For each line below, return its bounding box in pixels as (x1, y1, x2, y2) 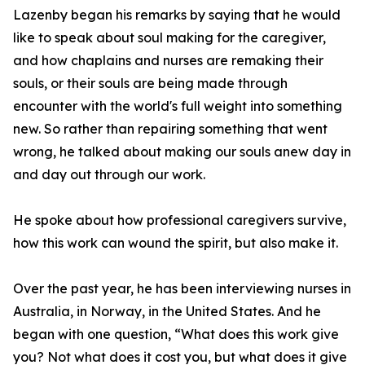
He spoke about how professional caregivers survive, (13, 212, 346, 228)
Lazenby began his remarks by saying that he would (13, 7, 341, 23)
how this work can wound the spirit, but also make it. (13, 235, 338, 251)
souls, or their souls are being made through (13, 75, 288, 91)
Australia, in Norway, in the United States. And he (13, 303, 321, 319)
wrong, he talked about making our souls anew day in (13, 143, 351, 160)
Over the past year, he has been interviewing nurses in (13, 280, 351, 297)
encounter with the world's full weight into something (13, 98, 342, 114)
